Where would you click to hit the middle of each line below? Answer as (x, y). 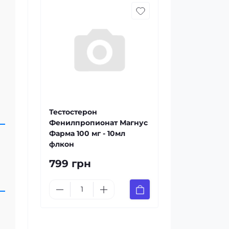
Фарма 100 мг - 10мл (87, 133)
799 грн (70, 164)
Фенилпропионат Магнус (98, 123)
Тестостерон (73, 112)
